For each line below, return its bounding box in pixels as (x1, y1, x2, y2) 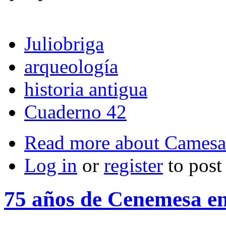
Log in (24, 154, 77, 177)
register (104, 154, 163, 177)
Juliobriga (24, 33, 104, 55)
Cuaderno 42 (24, 101, 127, 123)
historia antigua (24, 78, 147, 100)
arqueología (24, 55, 118, 78)
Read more (24, 132, 110, 154)
